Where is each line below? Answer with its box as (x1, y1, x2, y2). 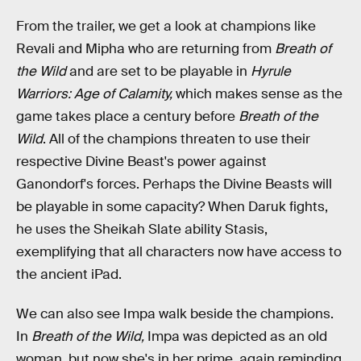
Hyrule (251, 62, 291, 80)
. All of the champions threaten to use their (43, 130, 310, 147)
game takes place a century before (16, 107, 239, 125)
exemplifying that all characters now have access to (16, 243, 342, 260)
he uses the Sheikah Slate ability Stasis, (16, 220, 268, 238)
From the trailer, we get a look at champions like (16, 17, 316, 35)
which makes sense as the (176, 85, 342, 102)
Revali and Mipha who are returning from (16, 39, 275, 57)
